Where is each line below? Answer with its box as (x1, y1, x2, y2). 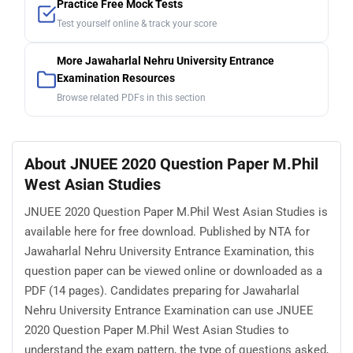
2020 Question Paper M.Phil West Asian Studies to (24, 322, 289, 337)
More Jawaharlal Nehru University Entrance (57, 54, 274, 68)
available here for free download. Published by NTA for (24, 224, 310, 239)
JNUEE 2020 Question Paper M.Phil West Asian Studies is (24, 204, 328, 219)
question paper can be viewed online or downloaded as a (24, 263, 322, 278)
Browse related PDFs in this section (57, 91, 206, 103)
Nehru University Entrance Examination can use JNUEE (24, 303, 314, 318)
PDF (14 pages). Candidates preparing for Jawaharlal (24, 283, 299, 298)
